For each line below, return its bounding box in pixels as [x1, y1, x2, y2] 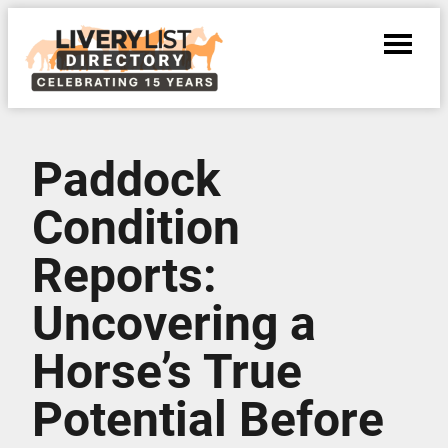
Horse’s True [32, 343, 302, 400]
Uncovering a [32, 295, 316, 352]
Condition [32, 199, 240, 256]
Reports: [32, 247, 217, 304]
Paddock [32, 151, 221, 208]
